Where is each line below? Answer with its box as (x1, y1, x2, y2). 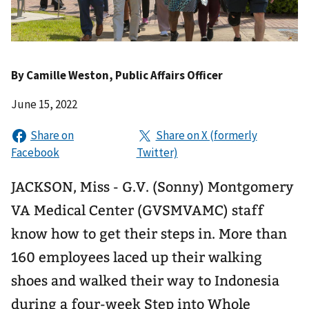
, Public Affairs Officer (109, 67, 223, 83)
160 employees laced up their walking (11, 248, 262, 266)
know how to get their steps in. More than (11, 225, 287, 242)
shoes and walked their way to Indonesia (11, 272, 279, 289)
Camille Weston (26, 67, 109, 83)
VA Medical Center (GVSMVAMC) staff (11, 201, 263, 219)
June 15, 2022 (11, 96, 77, 112)
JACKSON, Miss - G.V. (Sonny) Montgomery (11, 178, 294, 195)
